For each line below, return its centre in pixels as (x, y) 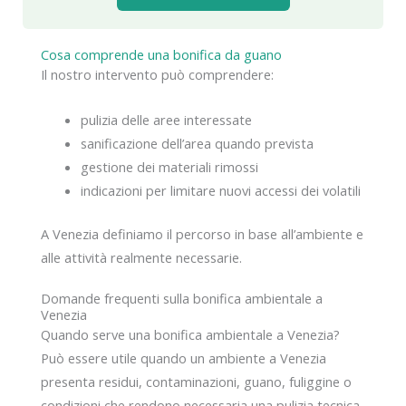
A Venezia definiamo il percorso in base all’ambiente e (202, 233)
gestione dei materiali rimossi (169, 166)
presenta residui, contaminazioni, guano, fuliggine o (196, 382)
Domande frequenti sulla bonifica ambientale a (182, 299)
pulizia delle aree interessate (166, 119)
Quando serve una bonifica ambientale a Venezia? (190, 335)
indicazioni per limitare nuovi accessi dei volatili (220, 190)
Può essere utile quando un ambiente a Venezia (184, 358)
